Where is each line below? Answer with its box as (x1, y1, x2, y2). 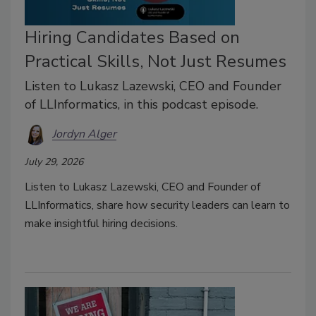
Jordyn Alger (52, 126, 116, 142)
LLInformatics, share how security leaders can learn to (25, 197, 290, 213)
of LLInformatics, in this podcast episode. (25, 95, 258, 113)
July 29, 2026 (25, 154, 83, 169)
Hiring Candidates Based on (25, 25, 240, 49)
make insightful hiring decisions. (25, 215, 178, 231)
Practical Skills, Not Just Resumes (25, 49, 286, 73)
